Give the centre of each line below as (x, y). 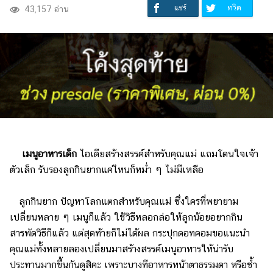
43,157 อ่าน (47, 9)
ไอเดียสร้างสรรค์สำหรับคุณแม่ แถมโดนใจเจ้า (169, 154)
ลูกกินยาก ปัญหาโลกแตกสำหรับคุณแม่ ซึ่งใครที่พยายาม (124, 201)
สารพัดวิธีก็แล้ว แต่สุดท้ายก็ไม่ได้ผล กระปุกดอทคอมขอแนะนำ (130, 233)
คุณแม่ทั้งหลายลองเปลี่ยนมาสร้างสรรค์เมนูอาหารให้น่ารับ (122, 249)
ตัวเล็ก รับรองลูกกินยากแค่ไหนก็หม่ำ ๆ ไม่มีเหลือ (107, 169)
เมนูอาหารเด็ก (51, 154)
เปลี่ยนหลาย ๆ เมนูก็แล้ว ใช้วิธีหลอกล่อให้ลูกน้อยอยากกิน (126, 217)
